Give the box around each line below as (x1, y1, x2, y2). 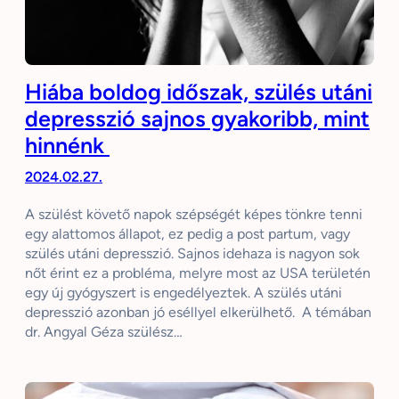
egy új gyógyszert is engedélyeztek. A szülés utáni (25, 284, 342, 302)
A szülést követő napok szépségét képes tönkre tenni (25, 206, 362, 224)
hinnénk (25, 132, 110, 159)
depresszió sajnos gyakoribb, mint (25, 105, 370, 133)
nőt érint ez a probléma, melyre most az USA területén (25, 265, 370, 282)
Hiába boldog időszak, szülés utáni (25, 78, 372, 106)
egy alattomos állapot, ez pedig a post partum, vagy (25, 225, 350, 243)
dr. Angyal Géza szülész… (25, 323, 183, 341)
